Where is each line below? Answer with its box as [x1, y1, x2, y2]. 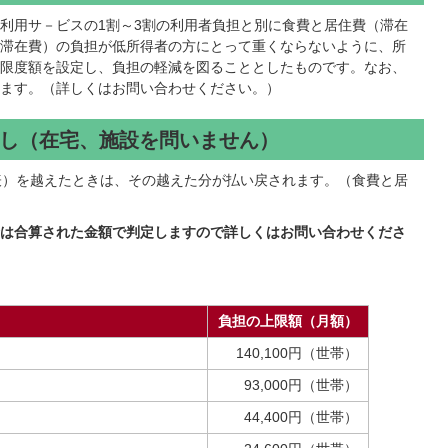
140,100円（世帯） [236, 345, 358, 361]
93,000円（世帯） [244, 377, 358, 393]
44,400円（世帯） [244, 409, 358, 425]
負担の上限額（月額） [218, 313, 358, 329]
